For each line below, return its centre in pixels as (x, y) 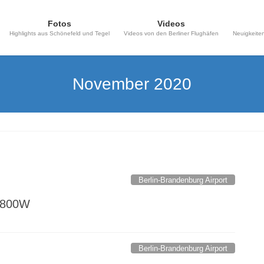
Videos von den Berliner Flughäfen (171, 33)
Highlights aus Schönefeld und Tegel (60, 33)
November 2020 (132, 84)
